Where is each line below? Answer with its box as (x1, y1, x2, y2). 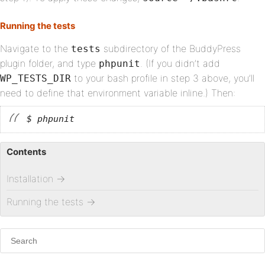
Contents (7, 146, 46, 157)
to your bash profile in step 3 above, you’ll (71, 72, 254, 84)
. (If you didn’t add (140, 57, 220, 69)
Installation (7, 173, 53, 185)
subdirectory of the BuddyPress (101, 43, 241, 54)
